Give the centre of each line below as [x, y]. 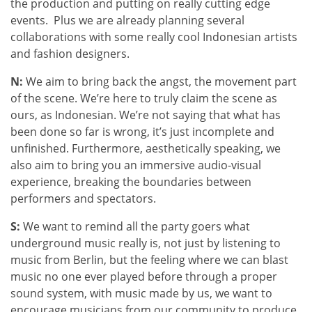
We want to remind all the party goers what [135, 226]
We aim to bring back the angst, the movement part [160, 81]
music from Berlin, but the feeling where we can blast [149, 259]
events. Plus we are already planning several [127, 20]
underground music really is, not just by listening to [146, 243]
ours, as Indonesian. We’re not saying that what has [146, 115]
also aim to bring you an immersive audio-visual [136, 165]
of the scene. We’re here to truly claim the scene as [144, 98]
